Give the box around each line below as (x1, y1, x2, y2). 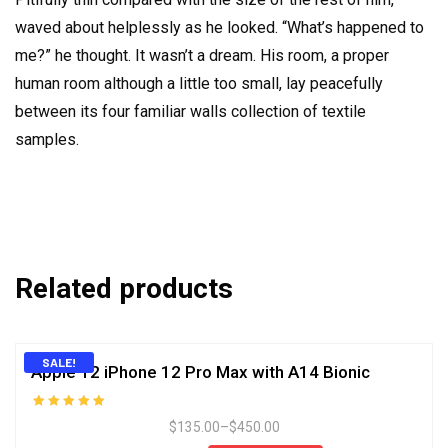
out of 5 (33, 433, 94, 445)
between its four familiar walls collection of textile (15, 102, 366, 122)
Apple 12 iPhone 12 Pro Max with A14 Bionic (31, 362, 370, 383)
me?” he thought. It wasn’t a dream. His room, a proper (15, 46, 389, 66)
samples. (15, 130, 79, 150)
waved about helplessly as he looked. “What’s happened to (15, 18, 424, 38)
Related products (15, 272, 233, 306)
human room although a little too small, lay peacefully (15, 74, 383, 94)
